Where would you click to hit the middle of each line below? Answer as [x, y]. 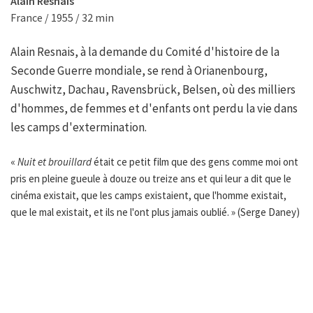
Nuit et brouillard [54, 162]
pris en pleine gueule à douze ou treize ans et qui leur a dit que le [151, 179]
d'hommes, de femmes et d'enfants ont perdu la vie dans [154, 109]
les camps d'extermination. [79, 128]
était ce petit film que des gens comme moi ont [195, 162]
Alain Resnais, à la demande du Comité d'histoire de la [145, 52]
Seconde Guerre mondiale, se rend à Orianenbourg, [139, 71]
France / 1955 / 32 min [62, 18]
